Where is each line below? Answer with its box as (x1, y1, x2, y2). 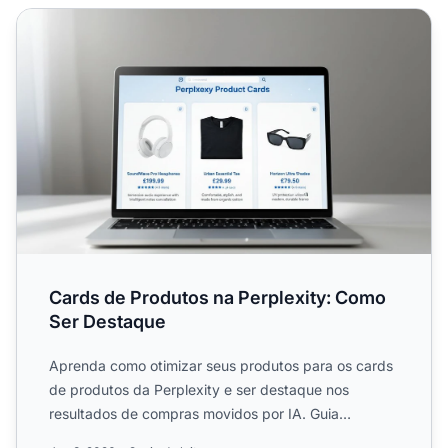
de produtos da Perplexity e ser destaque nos (49, 380, 349, 398)
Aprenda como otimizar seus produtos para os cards (49, 356, 393, 374)
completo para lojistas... (49, 428, 204, 446)
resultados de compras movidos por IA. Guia (49, 404, 339, 422)
